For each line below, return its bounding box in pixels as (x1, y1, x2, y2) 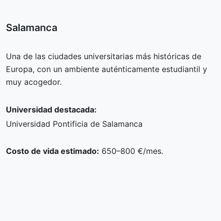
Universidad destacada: (6, 104, 97, 114)
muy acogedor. (6, 76, 62, 87)
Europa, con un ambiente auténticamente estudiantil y (6, 64, 207, 74)
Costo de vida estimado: (6, 146, 99, 156)
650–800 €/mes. (99, 146, 163, 156)
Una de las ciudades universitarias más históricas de (6, 51, 201, 61)
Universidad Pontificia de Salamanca (6, 118, 143, 129)
